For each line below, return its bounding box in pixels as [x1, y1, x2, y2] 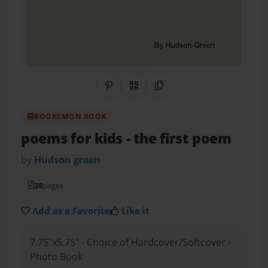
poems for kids [21, 129, 126, 148]
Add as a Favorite [32, 204, 111, 217]
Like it [121, 204, 150, 217]
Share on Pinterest [108, 86, 193, 99]
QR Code [133, 86, 173, 99]
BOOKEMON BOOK [34, 111, 106, 122]
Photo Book [29, 250, 83, 264]
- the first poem [126, 129, 232, 148]
